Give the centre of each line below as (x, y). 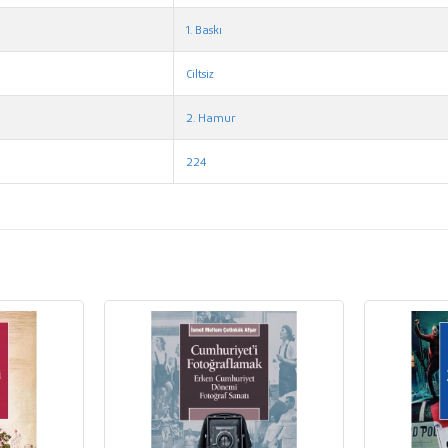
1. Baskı (204, 29)
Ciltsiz (200, 73)
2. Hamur (211, 117)
